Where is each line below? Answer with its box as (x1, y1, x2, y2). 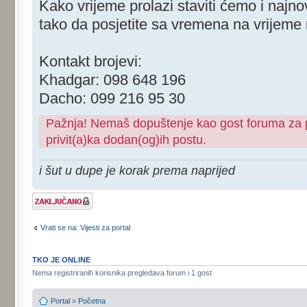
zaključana (32, 200, 68, 209)
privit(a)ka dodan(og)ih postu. (46, 132, 206, 147)
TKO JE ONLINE (32, 255, 90, 264)
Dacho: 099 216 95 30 (39, 90, 185, 108)
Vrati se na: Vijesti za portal (40, 223, 130, 232)
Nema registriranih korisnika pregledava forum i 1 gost (32, 268, 212, 277)
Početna (78, 297, 106, 306)
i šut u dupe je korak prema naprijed (39, 162, 235, 177)
